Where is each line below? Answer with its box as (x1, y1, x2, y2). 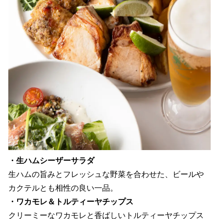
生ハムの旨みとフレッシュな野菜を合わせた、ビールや (8, 170, 204, 179)
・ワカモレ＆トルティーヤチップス (8, 197, 133, 206)
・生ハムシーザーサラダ (8, 156, 94, 165)
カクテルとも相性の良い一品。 (8, 184, 118, 193)
